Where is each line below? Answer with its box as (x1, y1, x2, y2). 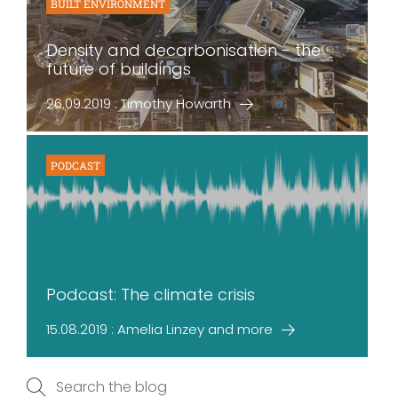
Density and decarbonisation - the (46, 39, 321, 61)
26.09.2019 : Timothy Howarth (46, 94, 231, 113)
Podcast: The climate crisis (46, 283, 255, 306)
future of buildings (46, 58, 191, 80)
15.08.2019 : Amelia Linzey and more (46, 320, 273, 338)
